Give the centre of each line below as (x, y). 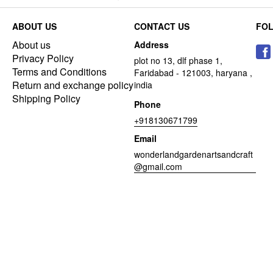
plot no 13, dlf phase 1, (178, 60)
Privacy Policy (43, 58)
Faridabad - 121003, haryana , (193, 73)
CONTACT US (162, 26)
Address (151, 44)
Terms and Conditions (59, 72)
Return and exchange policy (73, 85)
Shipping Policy (46, 98)
